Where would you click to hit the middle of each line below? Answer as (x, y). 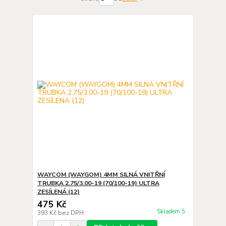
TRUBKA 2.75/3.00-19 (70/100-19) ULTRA (98, 183)
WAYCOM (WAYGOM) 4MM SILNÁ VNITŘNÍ (101, 175)
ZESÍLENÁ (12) (58, 192)
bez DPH (71, 213)
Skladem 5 (172, 212)
